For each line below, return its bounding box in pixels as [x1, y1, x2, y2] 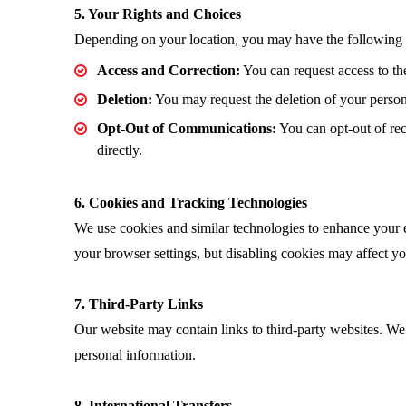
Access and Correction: [97, 63, 241, 78]
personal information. [74, 347, 197, 362]
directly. [97, 142, 143, 158]
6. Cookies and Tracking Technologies [74, 195, 308, 210]
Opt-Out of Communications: [97, 121, 277, 136]
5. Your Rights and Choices [74, 6, 242, 22]
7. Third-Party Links [74, 296, 204, 312]
